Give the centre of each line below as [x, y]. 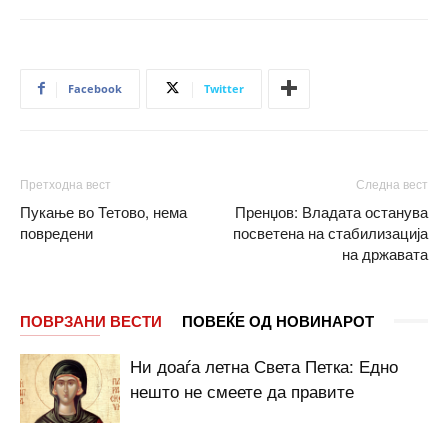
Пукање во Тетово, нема [103, 211]
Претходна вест [65, 183]
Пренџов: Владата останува [331, 211]
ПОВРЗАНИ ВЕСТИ [91, 320]
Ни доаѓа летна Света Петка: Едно [264, 365]
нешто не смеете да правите [242, 390]
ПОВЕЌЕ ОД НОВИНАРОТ [278, 320]
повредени [56, 232]
